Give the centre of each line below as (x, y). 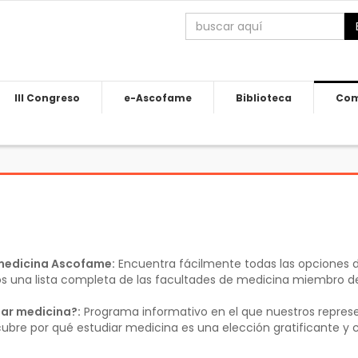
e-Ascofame (157, 98)
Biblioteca (263, 98)
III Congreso (47, 98)
